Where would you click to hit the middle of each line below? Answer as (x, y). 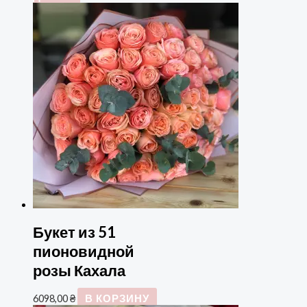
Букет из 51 (74, 232)
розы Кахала (79, 271)
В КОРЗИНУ (117, 299)
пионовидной (84, 251)
